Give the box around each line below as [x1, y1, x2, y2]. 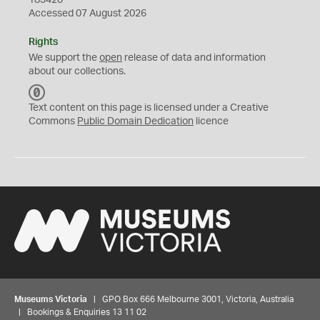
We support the [29, 53, 99, 63]
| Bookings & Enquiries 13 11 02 [14, 308, 146, 316]
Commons [29, 116, 77, 126]
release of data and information [122, 53, 266, 63]
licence [194, 116, 229, 126]
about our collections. [29, 66, 126, 76]
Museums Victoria [14, 295, 87, 304]
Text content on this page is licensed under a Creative [29, 103, 269, 113]
